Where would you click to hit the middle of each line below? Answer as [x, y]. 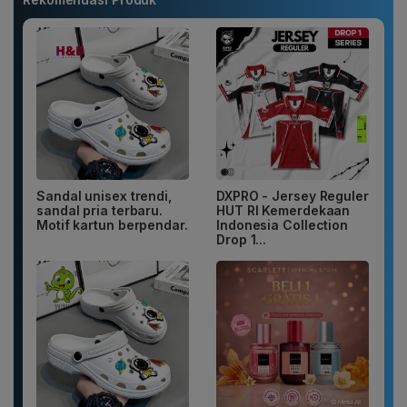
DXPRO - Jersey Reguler [293, 196]
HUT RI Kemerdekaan [283, 211]
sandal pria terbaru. [100, 211]
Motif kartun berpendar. [112, 225]
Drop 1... [242, 240]
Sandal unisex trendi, [104, 196]
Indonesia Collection [283, 225]
